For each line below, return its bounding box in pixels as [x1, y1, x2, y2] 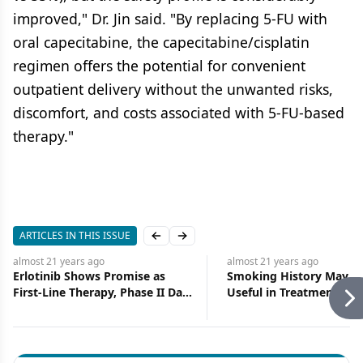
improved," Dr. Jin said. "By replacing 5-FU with [13, 9, 327, 28]
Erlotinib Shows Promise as [13, 268, 165, 284]
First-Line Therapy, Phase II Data [13, 284, 194, 300]
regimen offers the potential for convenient [13, 56, 305, 75]
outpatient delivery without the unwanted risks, [13, 79, 333, 99]
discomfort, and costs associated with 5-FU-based [13, 103, 344, 122]
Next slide [181, 234, 236, 250]
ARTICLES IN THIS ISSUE [19, 228, 130, 242]
